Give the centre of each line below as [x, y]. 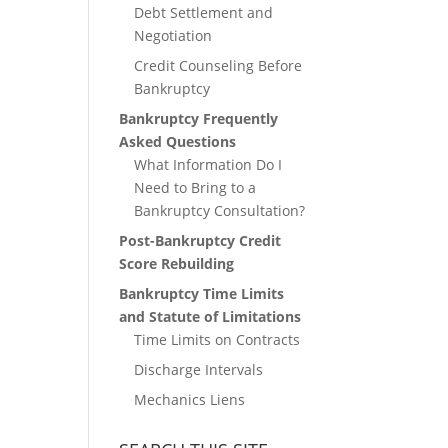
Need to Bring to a [195, 187]
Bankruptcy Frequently [199, 118]
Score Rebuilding [177, 263]
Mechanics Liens [190, 399]
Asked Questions [178, 141]
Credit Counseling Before [218, 65]
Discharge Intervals [199, 369]
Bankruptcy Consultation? [220, 210]
